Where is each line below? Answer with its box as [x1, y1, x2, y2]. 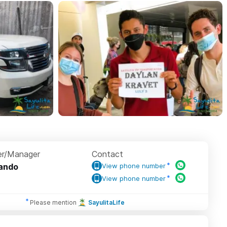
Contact [92, 149, 124, 160]
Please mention [29, 198, 77, 206]
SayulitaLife [88, 198, 125, 206]
